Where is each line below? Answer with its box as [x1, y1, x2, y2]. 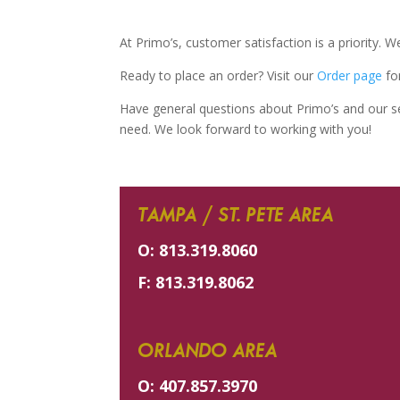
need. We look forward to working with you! [120, 120, 372, 137]
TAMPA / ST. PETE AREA [137, 203, 334, 228]
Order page [317, 66, 383, 84]
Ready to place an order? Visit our [120, 66, 318, 84]
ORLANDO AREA [137, 338, 278, 363]
